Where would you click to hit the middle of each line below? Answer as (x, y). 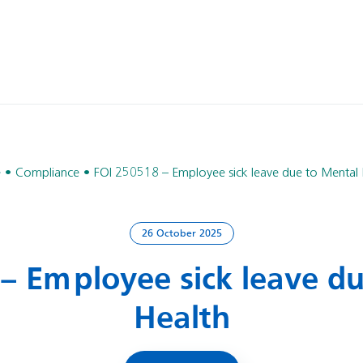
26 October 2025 (181, 234)
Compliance (47, 173)
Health (181, 319)
